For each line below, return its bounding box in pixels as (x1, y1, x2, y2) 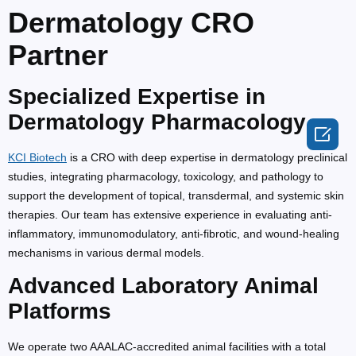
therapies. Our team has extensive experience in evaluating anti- (8, 207, 332, 221)
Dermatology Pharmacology (8, 109, 306, 134)
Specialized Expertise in (8, 83, 265, 109)
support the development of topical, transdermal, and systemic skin (8, 188, 344, 202)
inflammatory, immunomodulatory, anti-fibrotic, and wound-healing (8, 226, 339, 240)
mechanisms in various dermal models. (8, 246, 204, 259)
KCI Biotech (8, 150, 67, 164)
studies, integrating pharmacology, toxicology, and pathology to (8, 169, 323, 183)
